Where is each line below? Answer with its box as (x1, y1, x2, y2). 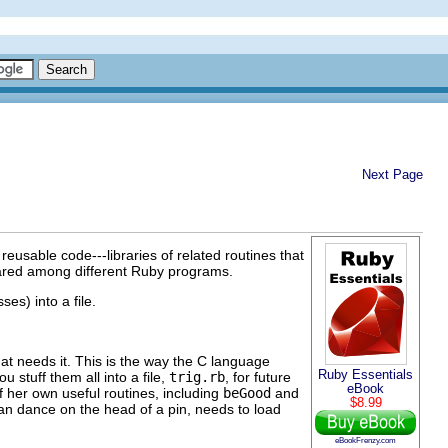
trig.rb (169, 368, 225, 385)
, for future (225, 368, 291, 385)
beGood (223, 384, 271, 401)
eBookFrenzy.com (335, 434, 396, 445)
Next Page (362, 167, 423, 182)
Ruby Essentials (318, 367, 413, 382)
